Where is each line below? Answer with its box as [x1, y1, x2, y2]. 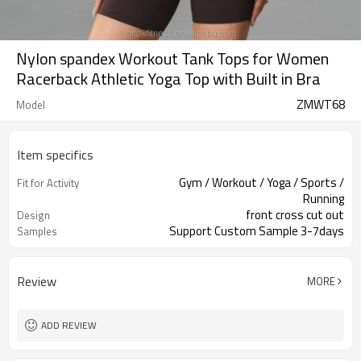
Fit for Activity [17, 175, 79, 191]
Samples [17, 223, 57, 239]
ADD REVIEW [41, 317, 97, 333]
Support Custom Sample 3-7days [169, 222, 344, 240]
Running [303, 189, 344, 208]
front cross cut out [246, 205, 344, 224]
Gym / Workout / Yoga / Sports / [179, 173, 344, 192]
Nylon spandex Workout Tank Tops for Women [16, 46, 329, 71]
